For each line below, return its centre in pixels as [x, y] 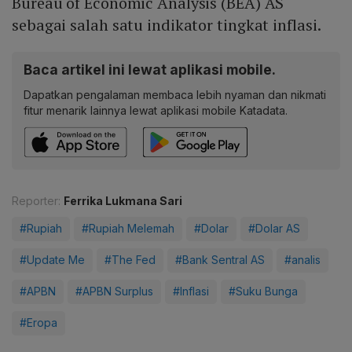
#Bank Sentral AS [220, 260]
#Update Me [52, 260]
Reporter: [36, 201]
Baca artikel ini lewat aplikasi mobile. [150, 70]
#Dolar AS [274, 229]
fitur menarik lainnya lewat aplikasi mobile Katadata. [156, 111]
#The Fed [130, 260]
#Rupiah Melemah [128, 229]
